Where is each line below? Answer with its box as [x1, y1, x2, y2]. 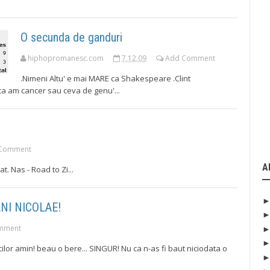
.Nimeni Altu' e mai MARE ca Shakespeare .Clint [20, 73, 190, 84]
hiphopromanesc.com [28, 53, 104, 63]
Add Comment [165, 53, 215, 63]
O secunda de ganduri [20, 30, 122, 45]
